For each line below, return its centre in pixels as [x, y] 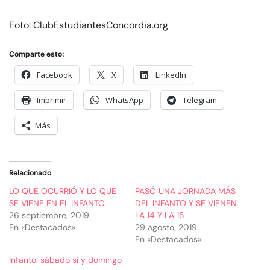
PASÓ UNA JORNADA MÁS [185, 191]
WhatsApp [124, 100]
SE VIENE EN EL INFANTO [57, 203]
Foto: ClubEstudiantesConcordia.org [89, 25]
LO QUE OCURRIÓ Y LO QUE [63, 191]
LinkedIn [171, 75]
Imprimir [52, 100]
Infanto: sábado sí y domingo [65, 260]
